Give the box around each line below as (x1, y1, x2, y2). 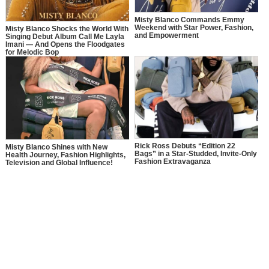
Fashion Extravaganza (134, 157, 211, 166)
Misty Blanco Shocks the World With (5, 25, 128, 34)
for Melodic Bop (5, 48, 59, 57)
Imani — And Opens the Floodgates (5, 40, 125, 49)
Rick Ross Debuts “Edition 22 (134, 142, 235, 151)
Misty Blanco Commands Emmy (134, 16, 244, 25)
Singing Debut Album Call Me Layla (5, 32, 124, 41)
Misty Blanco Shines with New (5, 143, 107, 152)
